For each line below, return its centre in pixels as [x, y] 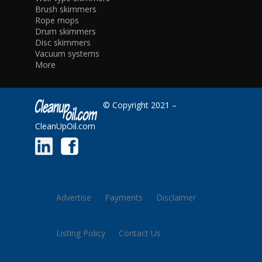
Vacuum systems [67, 54]
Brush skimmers [65, 9]
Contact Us [139, 233]
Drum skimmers [65, 32]
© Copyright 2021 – [139, 105]
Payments [123, 197]
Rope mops [57, 20]
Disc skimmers [63, 43]
